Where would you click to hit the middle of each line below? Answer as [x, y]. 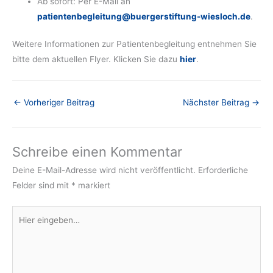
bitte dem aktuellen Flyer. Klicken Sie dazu [96, 59]
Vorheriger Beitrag [58, 103]
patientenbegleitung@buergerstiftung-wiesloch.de [144, 16]
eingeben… [33, 228]
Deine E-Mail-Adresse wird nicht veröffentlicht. [104, 170]
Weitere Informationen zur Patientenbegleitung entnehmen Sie [134, 44]
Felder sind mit [42, 186]
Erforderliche [223, 170]
